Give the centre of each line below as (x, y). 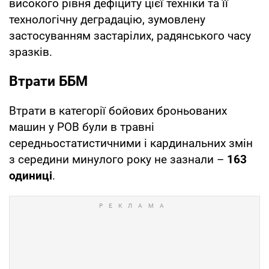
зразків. (31, 52)
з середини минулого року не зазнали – (118, 159)
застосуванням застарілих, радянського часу (130, 35)
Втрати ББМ (48, 81)
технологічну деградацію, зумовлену (107, 19)
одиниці (31, 175)
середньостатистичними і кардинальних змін (131, 143)
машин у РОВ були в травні (82, 127)
